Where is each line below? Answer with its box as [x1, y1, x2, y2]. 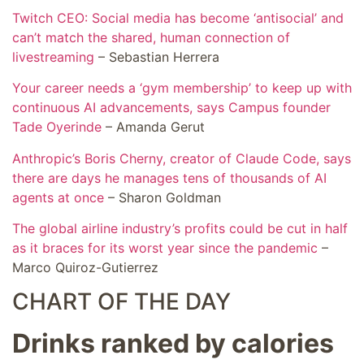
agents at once [12, 188, 104, 206]
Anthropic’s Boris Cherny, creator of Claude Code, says [12, 149, 351, 167]
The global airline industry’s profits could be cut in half [12, 220, 348, 236]
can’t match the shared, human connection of [12, 28, 290, 45]
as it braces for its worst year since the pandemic [12, 240, 318, 256]
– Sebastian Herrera [94, 48, 219, 65]
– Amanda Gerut [102, 119, 205, 136]
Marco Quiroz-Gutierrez [12, 259, 158, 275]
